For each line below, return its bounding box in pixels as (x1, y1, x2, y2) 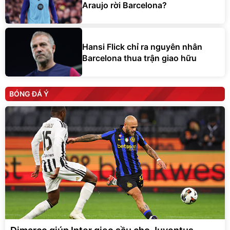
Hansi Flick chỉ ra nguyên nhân (82, 41, 202, 52)
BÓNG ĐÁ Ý (9, 89, 49, 99)
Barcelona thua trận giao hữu (82, 52, 197, 63)
